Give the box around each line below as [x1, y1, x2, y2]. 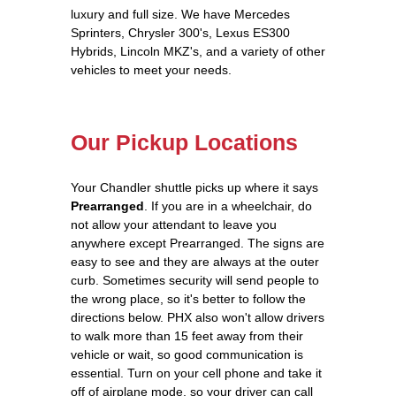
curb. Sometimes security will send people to [71, 272, 319, 287]
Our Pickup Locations [71, 129, 298, 155]
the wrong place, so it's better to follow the [71, 291, 306, 306]
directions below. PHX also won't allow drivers [71, 309, 324, 324]
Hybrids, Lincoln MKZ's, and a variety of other [71, 43, 325, 58]
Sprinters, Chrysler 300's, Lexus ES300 [71, 25, 290, 40]
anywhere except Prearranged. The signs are [71, 235, 324, 250]
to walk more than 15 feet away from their [71, 328, 303, 343]
